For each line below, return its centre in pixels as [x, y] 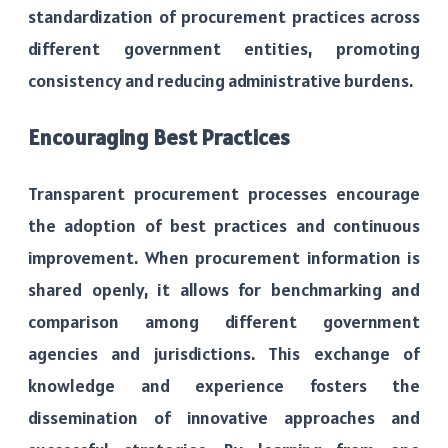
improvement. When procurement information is [224, 257]
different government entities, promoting [224, 48]
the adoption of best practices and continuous [224, 225]
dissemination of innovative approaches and [224, 417]
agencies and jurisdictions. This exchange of [224, 353]
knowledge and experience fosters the [224, 385]
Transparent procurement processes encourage [224, 193]
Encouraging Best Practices [159, 136]
